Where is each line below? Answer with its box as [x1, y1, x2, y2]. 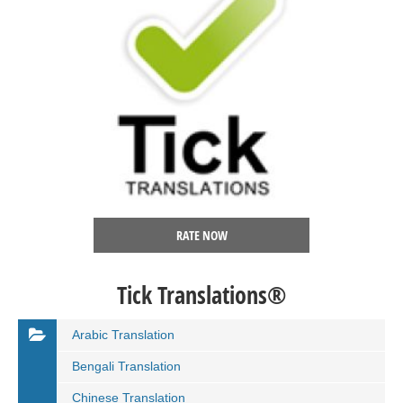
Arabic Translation [72, 327, 175, 342]
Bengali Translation [72, 359, 181, 373]
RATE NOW [175, 227, 228, 244]
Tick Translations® [117, 279, 286, 311]
